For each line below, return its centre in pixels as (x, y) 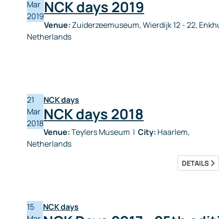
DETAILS (196, 163)
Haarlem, (173, 132)
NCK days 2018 (94, 114)
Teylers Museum (101, 132)
